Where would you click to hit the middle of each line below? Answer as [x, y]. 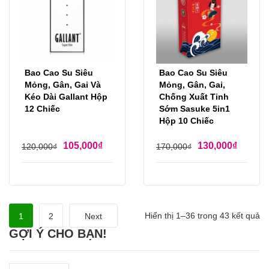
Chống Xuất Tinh [194, 97]
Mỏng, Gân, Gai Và [63, 85]
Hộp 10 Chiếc [186, 121]
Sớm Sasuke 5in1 [195, 109]
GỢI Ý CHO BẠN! [58, 234]
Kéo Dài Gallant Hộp [66, 97]
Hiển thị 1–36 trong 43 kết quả [202, 216]
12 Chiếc [42, 109]
